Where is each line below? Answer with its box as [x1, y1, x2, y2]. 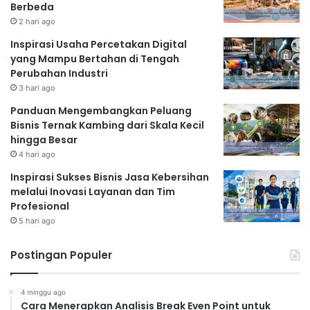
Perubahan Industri [10, 66, 108, 80]
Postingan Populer [10, 247, 112, 262]
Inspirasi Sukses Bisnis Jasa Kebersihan [10, 170, 209, 184]
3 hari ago [19, 82, 55, 93]
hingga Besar [10, 132, 77, 147]
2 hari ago [19, 16, 55, 26]
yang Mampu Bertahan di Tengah [10, 51, 179, 66]
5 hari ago [19, 215, 55, 226]
